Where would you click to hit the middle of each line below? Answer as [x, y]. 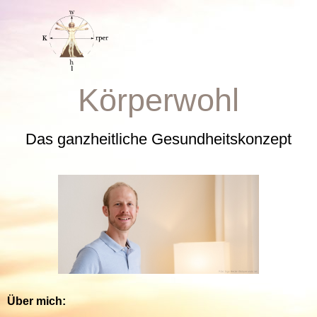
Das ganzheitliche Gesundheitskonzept [158, 139]
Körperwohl [158, 100]
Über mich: [36, 301]
